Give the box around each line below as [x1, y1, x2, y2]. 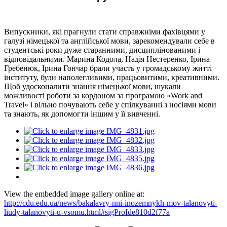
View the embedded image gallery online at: [4, 189, 144, 198]
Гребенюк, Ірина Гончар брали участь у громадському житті [4, 63, 212, 72]
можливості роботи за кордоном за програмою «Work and [4, 91, 202, 100]
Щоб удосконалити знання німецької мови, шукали [4, 82, 181, 91]
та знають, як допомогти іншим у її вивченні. [4, 109, 160, 118]
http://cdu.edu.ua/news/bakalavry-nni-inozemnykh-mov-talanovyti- [4, 198, 217, 207]
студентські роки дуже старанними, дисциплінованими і [4, 45, 200, 54]
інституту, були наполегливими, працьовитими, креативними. [4, 72, 219, 82]
